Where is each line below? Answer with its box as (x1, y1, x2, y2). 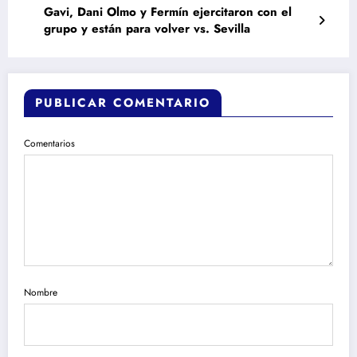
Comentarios (24, 136, 75, 151)
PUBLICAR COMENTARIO (35, 94, 210, 112)
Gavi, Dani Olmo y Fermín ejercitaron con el (44, 3, 292, 22)
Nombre (24, 284, 57, 300)
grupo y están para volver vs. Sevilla (44, 20, 250, 38)
